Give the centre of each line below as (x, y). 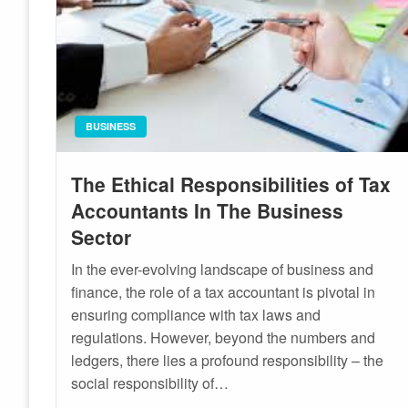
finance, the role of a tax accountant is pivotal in (224, 291)
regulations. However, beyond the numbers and (224, 337)
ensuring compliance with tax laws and (196, 314)
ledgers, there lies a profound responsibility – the (228, 360)
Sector (102, 236)
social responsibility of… (150, 382)
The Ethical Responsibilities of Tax (231, 184)
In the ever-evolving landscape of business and (223, 269)
